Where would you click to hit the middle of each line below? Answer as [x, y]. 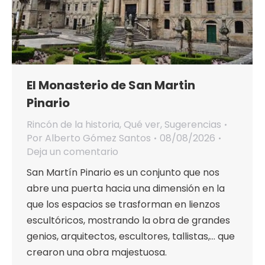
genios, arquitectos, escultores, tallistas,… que [131, 237]
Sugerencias [193, 125]
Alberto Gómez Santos [98, 138]
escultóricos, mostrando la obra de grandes [128, 221]
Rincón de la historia [73, 125]
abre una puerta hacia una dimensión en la [126, 189]
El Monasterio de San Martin [111, 85]
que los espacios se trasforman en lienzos [123, 205]
